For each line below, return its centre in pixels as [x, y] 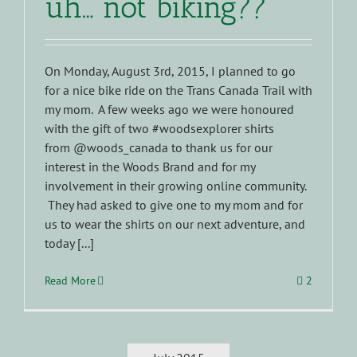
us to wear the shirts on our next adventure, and [175, 224]
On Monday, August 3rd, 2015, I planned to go [170, 71]
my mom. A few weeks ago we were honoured [169, 110]
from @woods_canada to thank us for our [159, 148]
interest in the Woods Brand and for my [150, 167]
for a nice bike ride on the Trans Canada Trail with [178, 90]
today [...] [69, 243]
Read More [70, 281]
